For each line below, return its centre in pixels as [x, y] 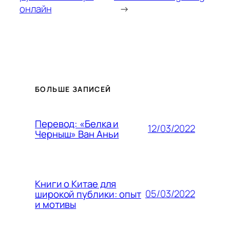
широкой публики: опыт [88, 194]
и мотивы [56, 204]
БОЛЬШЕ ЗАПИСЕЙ [73, 89]
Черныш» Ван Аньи [77, 134]
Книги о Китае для [76, 184]
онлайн [36, 9]
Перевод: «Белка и [77, 123]
